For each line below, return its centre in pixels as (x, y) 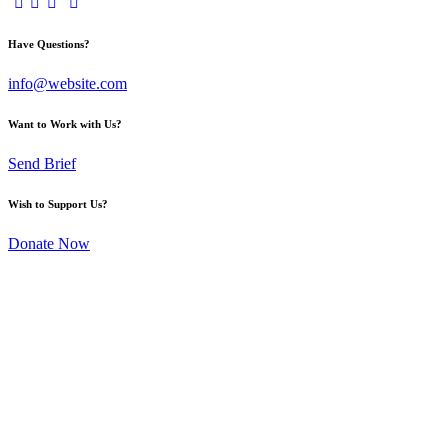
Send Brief (42, 164)
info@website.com (67, 84)
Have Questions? (49, 44)
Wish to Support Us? (58, 204)
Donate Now (49, 244)
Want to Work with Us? (65, 124)
